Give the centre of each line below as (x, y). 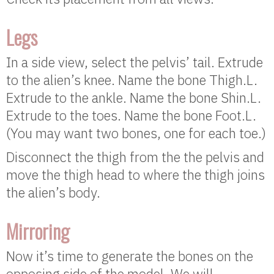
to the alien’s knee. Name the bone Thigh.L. (132, 80)
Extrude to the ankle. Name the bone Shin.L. (134, 98)
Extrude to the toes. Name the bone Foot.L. (131, 116)
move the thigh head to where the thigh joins (135, 175)
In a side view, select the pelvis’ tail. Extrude (135, 62)
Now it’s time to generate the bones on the (130, 256)
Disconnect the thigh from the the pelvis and (135, 157)
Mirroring (38, 231)
